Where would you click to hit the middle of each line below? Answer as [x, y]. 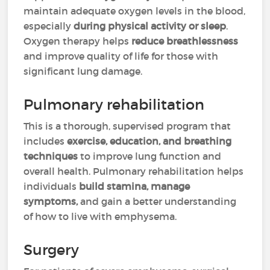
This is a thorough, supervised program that [127, 126]
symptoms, [51, 201]
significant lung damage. [83, 71]
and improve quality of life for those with [121, 56]
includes [46, 141]
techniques [51, 156]
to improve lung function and [150, 156]
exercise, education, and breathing [149, 141]
